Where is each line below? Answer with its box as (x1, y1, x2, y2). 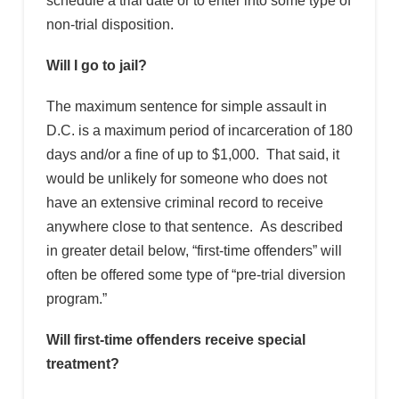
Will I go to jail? (45, 57, 147, 73)
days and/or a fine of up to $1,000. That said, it (45, 146, 339, 162)
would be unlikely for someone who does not (45, 170, 327, 186)
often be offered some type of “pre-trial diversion (45, 266, 346, 282)
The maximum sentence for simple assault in (45, 98, 327, 114)
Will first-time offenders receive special (45, 332, 305, 348)
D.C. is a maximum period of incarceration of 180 (45, 122, 353, 138)
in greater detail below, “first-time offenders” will (45, 242, 342, 258)
